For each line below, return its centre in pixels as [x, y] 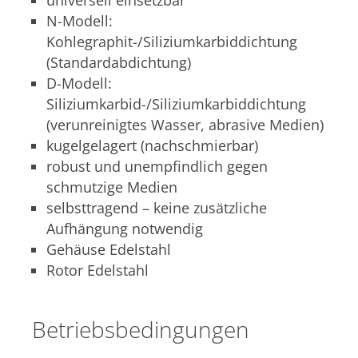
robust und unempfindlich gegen [157, 166]
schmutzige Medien [112, 187]
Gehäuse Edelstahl [109, 249]
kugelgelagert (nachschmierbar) [152, 145]
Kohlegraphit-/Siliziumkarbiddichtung [172, 42]
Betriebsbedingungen [141, 329]
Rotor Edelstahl [97, 270]
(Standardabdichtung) [119, 62]
